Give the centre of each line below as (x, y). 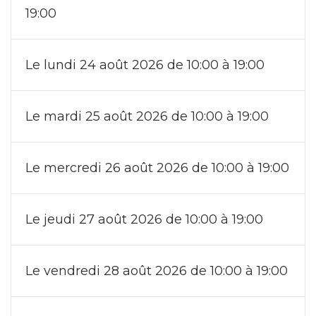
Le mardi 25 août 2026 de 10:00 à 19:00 (147, 116)
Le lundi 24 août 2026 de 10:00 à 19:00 (145, 65)
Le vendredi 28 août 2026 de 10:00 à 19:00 (157, 271)
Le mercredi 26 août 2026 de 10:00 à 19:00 (157, 168)
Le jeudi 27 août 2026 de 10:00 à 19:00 (144, 219)
